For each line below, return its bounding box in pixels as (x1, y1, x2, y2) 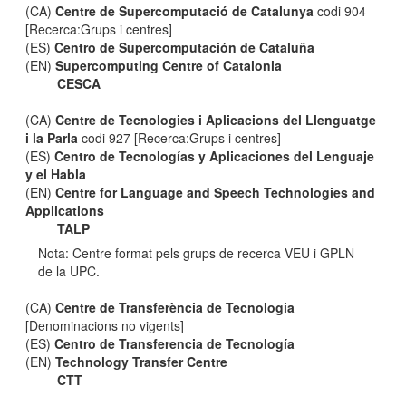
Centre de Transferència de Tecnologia (55, 298, 295, 316)
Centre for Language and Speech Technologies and (55, 183, 376, 201)
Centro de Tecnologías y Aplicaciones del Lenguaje (54, 147, 375, 165)
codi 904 (314, 2, 367, 20)
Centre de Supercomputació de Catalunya (55, 2, 314, 20)
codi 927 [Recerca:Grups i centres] (78, 129, 282, 147)
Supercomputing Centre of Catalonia (55, 56, 283, 74)
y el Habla (25, 165, 87, 183)
